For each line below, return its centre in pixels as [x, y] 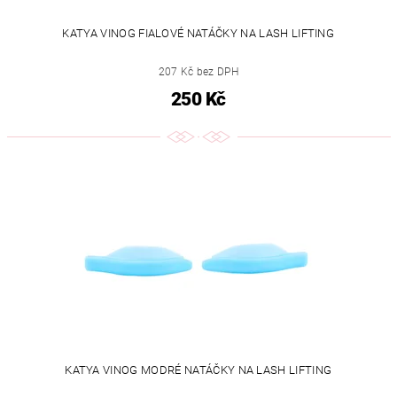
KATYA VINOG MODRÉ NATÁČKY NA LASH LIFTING [198, 370]
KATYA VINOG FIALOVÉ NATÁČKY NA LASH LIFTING [198, 34]
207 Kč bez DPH [198, 72]
